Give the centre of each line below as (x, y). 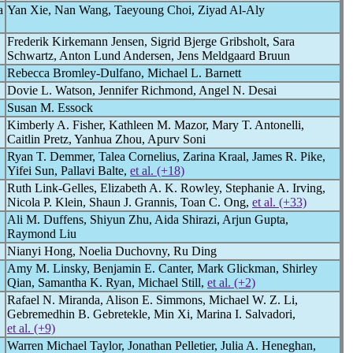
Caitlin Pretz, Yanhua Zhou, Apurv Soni (106, 139)
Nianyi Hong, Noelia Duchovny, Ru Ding (112, 251)
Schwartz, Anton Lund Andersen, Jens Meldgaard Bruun (149, 56)
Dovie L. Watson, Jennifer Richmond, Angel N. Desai (142, 90)
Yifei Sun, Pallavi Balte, (69, 171)
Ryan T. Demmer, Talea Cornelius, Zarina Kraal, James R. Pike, (166, 156)
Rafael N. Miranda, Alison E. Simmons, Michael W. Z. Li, (152, 300)
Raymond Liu (42, 234)
